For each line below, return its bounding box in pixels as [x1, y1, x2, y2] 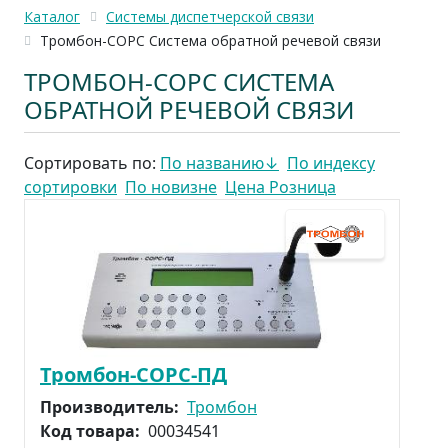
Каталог [24, 7, 80, 26]
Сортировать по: [24, 152, 160, 175]
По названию [160, 152, 264, 175]
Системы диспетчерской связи [106, 7, 314, 26]
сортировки [24, 176, 117, 199]
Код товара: [40, 420, 144, 443]
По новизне [125, 176, 217, 199]
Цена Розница [225, 176, 336, 199]
